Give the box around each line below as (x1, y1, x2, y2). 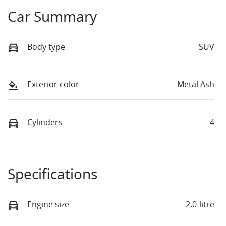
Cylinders (27, 116, 63, 128)
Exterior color (27, 79, 79, 90)
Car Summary (8, 7, 97, 26)
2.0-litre (186, 198, 214, 210)
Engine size (27, 198, 69, 210)
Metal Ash (177, 79, 214, 90)
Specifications (8, 164, 97, 183)
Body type (27, 41, 65, 53)
